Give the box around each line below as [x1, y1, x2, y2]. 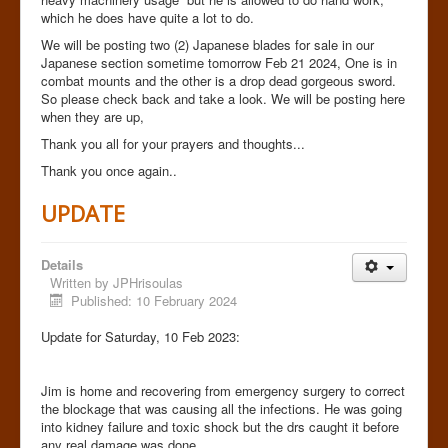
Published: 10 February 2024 [71, 290, 238, 310]
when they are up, [41, 106, 144, 126]
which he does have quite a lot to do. [41, 7, 258, 27]
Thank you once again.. [41, 160, 177, 180]
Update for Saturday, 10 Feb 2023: [41, 326, 240, 346]
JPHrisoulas [113, 272, 183, 292]
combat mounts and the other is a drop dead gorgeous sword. [41, 70, 396, 90]
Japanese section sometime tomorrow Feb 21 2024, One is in [41, 52, 397, 72]
